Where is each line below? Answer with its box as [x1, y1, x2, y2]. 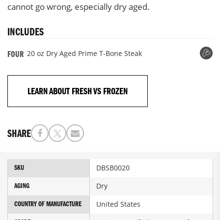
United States [96, 199, 140, 209]
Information [7, 168, 46, 178]
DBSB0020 [96, 163, 130, 173]
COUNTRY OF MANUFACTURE [14, 201, 82, 209]
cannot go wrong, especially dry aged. [7, 1, 150, 13]
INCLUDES [7, 27, 44, 39]
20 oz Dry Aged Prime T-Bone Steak [27, 49, 142, 58]
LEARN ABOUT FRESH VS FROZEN [27, 87, 128, 97]
